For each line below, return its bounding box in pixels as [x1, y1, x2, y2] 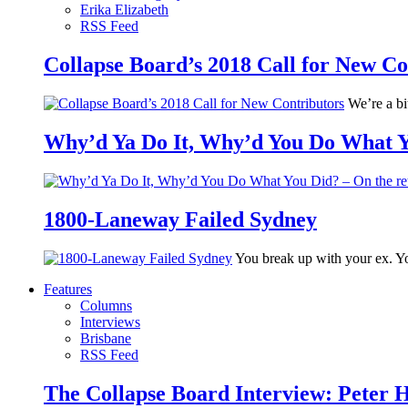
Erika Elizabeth [80, 2, 168, 18]
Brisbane [80, 330, 131, 346]
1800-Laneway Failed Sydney [44, 208, 317, 231]
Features [44, 280, 92, 297]
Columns [80, 297, 132, 313]
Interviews [80, 313, 140, 330]
